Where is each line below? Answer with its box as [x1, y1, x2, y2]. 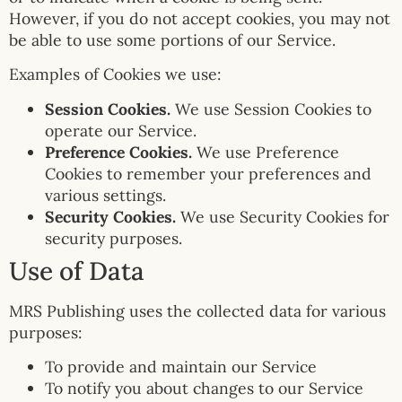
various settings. [45, 184, 166, 205]
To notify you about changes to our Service [45, 377, 363, 398]
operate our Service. [45, 119, 197, 141]
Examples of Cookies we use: [9, 64, 221, 85]
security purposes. [45, 227, 182, 249]
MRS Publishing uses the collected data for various [9, 300, 386, 321]
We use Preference [192, 141, 339, 162]
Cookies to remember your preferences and [45, 162, 371, 184]
